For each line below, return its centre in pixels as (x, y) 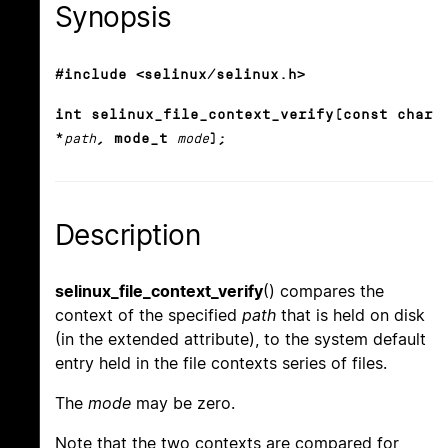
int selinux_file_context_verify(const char (244, 115)
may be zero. (183, 403)
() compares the (323, 291)
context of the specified (148, 315)
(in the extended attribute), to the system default (240, 339)
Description (128, 235)
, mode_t (132, 139)
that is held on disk (350, 315)
